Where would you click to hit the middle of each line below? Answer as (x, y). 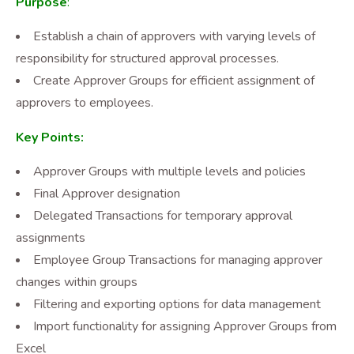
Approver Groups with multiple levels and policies (169, 171)
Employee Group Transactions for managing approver (178, 260)
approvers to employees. (85, 103)
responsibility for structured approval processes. (147, 58)
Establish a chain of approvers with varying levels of (174, 36)
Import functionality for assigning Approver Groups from (185, 326)
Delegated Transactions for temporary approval (163, 216)
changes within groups (77, 282)
